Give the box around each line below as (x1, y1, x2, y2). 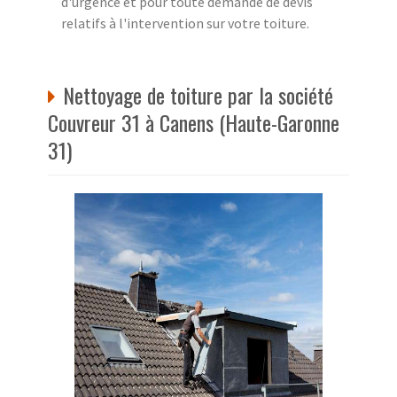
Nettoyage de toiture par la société (63, 78, 333, 111)
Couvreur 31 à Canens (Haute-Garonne (48, 105, 339, 138)
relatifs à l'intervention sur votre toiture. (61, 13, 309, 32)
